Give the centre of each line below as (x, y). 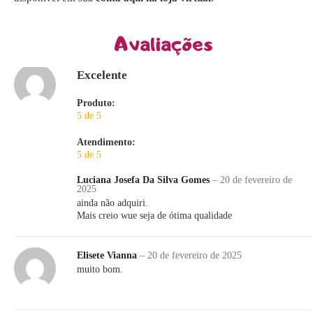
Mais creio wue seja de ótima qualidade (154, 216)
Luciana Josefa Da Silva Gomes (145, 180)
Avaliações (163, 44)
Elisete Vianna (108, 256)
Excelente (102, 75)
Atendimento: (106, 143)
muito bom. (100, 270)
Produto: (96, 103)
